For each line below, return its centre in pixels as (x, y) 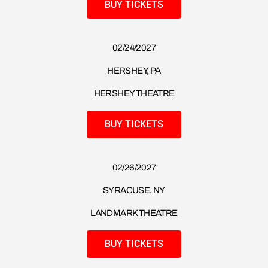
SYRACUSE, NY (134, 191)
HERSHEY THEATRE (134, 94)
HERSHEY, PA (134, 71)
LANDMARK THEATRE (134, 213)
